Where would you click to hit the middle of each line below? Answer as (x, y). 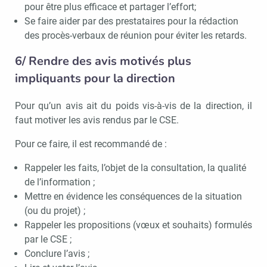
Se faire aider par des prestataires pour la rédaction (131, 21)
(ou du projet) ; (55, 210)
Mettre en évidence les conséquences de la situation (133, 196)
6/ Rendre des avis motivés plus (103, 61)
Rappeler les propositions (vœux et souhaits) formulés (138, 225)
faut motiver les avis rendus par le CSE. (97, 120)
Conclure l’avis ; (57, 253)
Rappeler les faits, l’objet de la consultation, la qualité (135, 167)
